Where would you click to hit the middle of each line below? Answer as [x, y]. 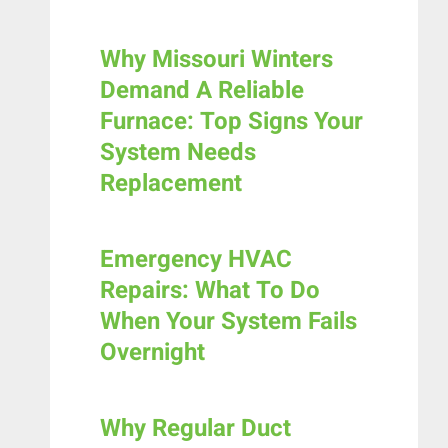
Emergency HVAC [196, 260]
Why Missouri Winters [216, 60]
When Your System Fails [228, 322]
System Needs [178, 153]
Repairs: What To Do [210, 291]
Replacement [171, 184]
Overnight [152, 353]
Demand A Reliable [202, 91]
